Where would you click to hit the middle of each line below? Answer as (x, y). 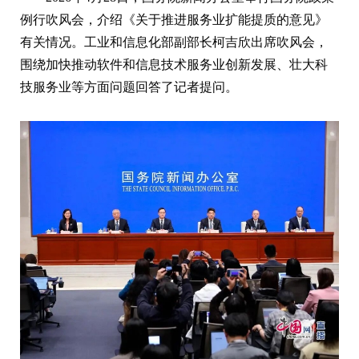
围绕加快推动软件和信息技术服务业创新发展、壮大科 (174, 64)
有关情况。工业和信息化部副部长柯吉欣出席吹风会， (174, 42)
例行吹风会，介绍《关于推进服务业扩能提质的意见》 (174, 19)
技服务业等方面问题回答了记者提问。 (129, 87)
